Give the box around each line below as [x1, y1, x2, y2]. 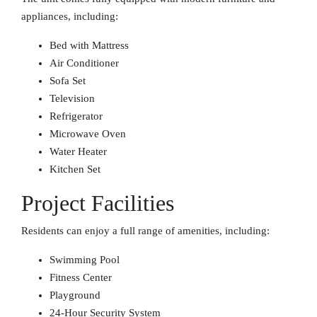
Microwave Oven [50, 128, 126, 139]
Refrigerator [50, 110, 103, 122]
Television [50, 93, 95, 104]
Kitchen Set [50, 163, 100, 175]
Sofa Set [50, 75, 86, 86]
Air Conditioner [50, 57, 119, 69]
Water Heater [50, 146, 107, 157]
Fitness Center [50, 272, 112, 283]
